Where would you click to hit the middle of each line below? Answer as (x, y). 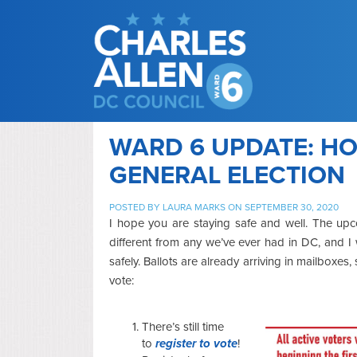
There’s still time (183, 326)
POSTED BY (136, 207)
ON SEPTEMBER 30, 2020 (282, 207)
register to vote (196, 343)
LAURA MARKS (194, 207)
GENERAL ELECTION (227, 175)
